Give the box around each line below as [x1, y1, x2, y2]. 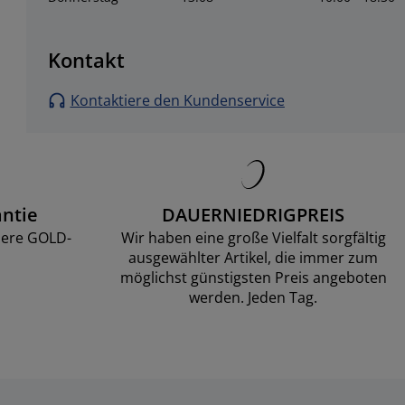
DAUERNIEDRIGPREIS [162, 202, 344, 227]
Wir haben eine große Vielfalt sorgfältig [120, 228, 386, 248]
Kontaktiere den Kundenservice [70, 90, 285, 110]
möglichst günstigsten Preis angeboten [119, 268, 387, 287]
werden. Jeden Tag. [189, 287, 317, 307]
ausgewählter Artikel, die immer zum [128, 248, 378, 268]
